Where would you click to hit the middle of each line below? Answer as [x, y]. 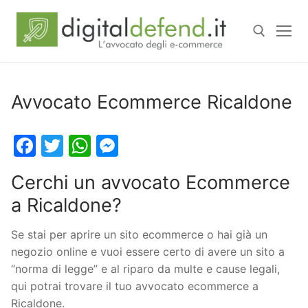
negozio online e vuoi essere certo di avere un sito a [148, 252]
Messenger [177, 145]
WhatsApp [145, 145]
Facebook [87, 145]
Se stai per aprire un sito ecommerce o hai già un [139, 235]
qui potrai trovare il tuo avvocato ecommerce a [135, 286]
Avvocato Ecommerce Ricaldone [152, 102]
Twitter [100, 145]
